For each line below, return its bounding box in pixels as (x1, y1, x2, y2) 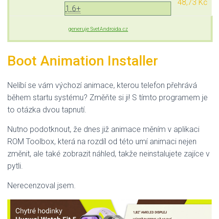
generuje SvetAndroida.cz (68, 25, 128, 32)
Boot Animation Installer (7, 52, 158, 69)
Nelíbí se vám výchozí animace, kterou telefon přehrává (7, 80, 197, 90)
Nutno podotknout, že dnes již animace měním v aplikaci (7, 124, 199, 134)
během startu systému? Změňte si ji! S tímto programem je (7, 92, 208, 102)
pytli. (7, 161, 23, 171)
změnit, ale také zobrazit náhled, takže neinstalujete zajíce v (7, 149, 210, 158)
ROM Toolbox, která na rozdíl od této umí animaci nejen (7, 136, 197, 146)
